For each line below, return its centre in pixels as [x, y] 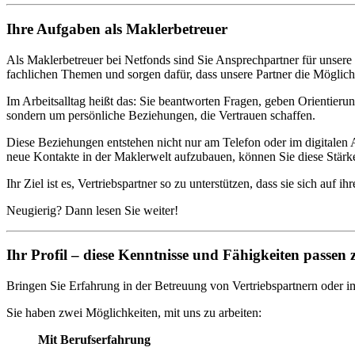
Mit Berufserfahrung [94, 340]
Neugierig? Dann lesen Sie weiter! [92, 210]
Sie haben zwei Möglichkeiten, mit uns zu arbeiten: [134, 313]
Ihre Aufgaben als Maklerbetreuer [117, 29]
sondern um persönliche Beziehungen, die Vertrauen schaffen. [161, 115]
